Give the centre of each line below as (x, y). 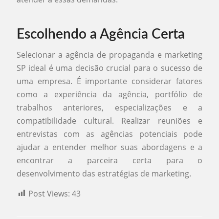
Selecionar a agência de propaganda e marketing (109, 55)
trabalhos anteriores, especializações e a (109, 108)
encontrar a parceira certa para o (109, 161)
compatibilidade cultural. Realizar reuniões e (109, 121)
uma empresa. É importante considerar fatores (109, 81)
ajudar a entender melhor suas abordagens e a (109, 147)
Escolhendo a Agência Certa (100, 34)
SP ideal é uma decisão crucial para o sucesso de (109, 68)
